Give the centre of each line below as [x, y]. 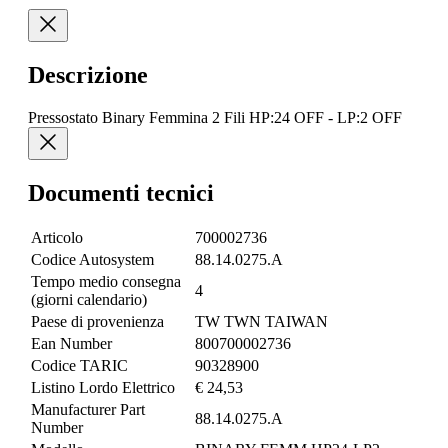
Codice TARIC [79, 366]
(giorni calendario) [89, 300]
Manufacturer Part [88, 410]
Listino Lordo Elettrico [103, 388]
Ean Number [71, 344]
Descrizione [88, 74]
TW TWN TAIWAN [261, 322]
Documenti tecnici [121, 192]
